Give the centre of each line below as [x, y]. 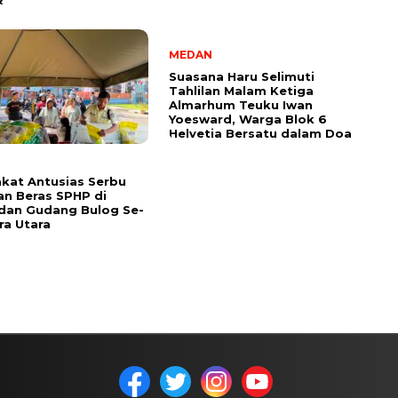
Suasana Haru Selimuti [242, 77]
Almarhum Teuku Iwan [241, 105]
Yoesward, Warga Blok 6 [248, 119]
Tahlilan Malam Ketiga [241, 91]
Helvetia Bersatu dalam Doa [260, 134]
